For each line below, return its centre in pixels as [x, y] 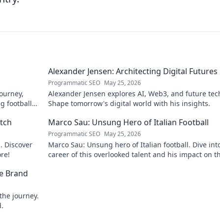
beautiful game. [74, 164]
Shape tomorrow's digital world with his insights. [129, 103]
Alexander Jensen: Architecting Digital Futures [133, 71]
